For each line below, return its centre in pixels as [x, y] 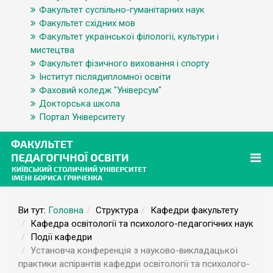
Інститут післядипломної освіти [105, 77]
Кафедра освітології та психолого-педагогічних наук [142, 224]
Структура [117, 210]
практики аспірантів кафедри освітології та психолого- [134, 264]
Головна [66, 210]
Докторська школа [80, 104]
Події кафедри [61, 237]
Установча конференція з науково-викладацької [134, 250]
